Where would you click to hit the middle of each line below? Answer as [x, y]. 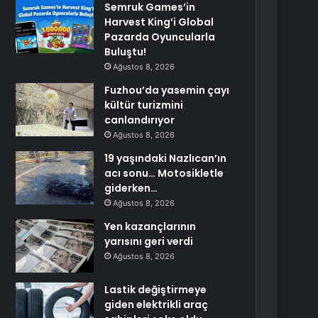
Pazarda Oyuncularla [160, 37]
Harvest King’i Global [159, 22]
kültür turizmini [144, 105]
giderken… [131, 188]
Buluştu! [126, 52]
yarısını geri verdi [149, 241]
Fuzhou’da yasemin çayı [167, 90]
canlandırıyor [140, 120]
